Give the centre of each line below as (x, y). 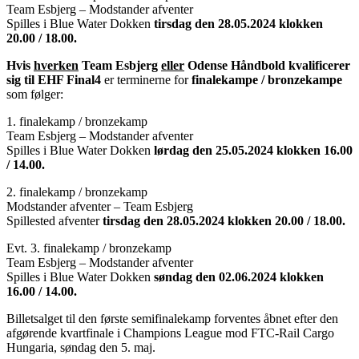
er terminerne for (146, 79)
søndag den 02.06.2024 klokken (239, 276)
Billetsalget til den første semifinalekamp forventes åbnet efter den (172, 318)
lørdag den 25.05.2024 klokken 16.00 (253, 150)
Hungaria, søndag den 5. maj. (81, 347)
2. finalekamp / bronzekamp (77, 192)
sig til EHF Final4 (54, 79)
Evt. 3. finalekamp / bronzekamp (91, 248)
